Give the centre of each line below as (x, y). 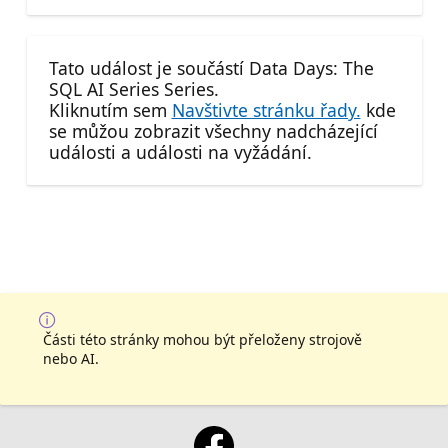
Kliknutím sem (110, 109)
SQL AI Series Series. (133, 88)
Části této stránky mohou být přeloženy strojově (202, 340)
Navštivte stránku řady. (266, 109)
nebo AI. (71, 359)
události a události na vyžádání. (180, 151)
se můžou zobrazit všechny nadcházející (213, 130)
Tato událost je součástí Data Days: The (211, 67)
